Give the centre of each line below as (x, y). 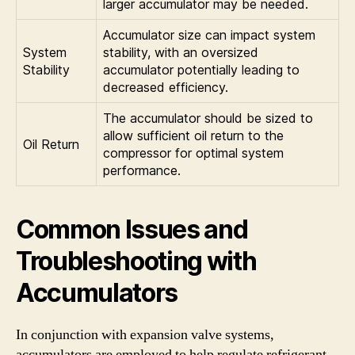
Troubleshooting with (136, 261)
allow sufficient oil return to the (193, 136)
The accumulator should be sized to (208, 118)
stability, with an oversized (181, 52)
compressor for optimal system (193, 153)
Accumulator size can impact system (209, 35)
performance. (142, 170)
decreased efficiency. (166, 87)
